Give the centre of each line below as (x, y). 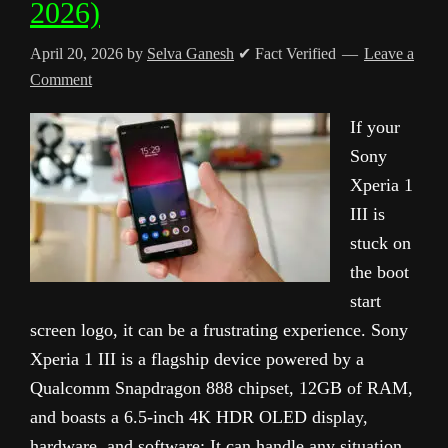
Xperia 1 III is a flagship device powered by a (197, 359)
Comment (61, 79)
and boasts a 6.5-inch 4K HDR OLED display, (199, 417)
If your (375, 127)
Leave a (389, 53)
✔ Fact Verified (287, 53)
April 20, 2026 (76, 53)
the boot (379, 272)
